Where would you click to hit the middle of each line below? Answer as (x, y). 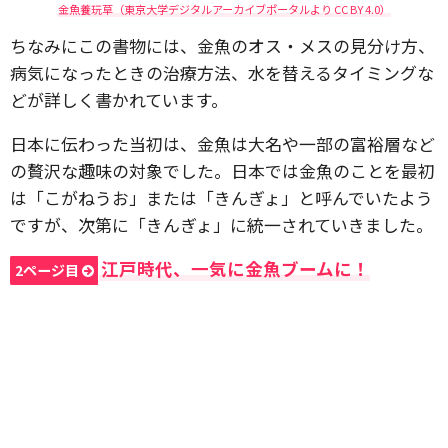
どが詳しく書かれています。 (119, 100)
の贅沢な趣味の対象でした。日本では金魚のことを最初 (222, 171)
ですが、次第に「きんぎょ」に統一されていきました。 (221, 225)
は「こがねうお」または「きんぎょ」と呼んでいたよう (221, 198)
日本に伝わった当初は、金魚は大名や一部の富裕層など (222, 144)
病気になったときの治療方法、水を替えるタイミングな (222, 73)
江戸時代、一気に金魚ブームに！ (235, 269)
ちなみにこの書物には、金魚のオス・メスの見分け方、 (222, 46)
